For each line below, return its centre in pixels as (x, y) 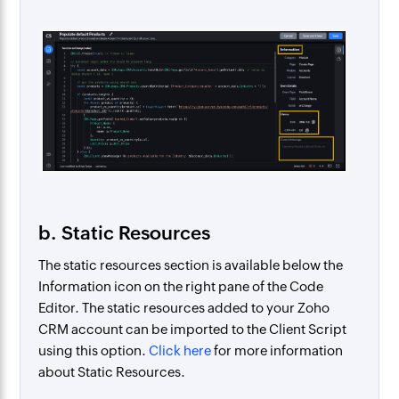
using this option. (94, 351)
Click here (180, 351)
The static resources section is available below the (191, 265)
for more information (277, 351)
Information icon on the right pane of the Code (181, 287)
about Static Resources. (112, 372)
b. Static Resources (125, 234)
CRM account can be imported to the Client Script (193, 330)
